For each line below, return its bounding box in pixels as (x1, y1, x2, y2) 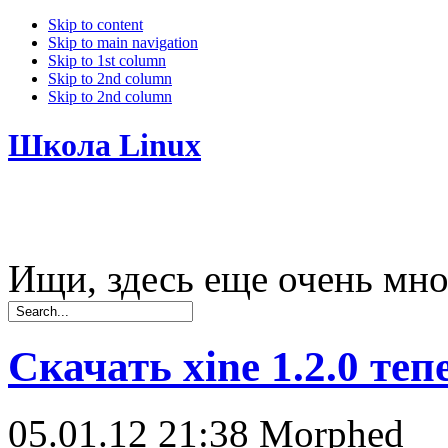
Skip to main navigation (48, 34, 198, 51)
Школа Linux (8, 127, 201, 164)
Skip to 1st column (48, 52, 166, 69)
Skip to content (48, 16, 143, 33)
